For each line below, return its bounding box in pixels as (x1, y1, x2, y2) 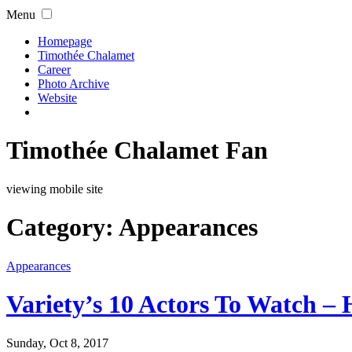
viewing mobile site (6, 181, 103, 196)
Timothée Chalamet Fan (6, 136, 268, 165)
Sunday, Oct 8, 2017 (6, 335, 108, 350)
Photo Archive (38, 77, 109, 90)
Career (38, 63, 71, 76)
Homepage (38, 35, 92, 48)
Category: (6, 213, 119, 242)
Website (38, 91, 77, 104)
